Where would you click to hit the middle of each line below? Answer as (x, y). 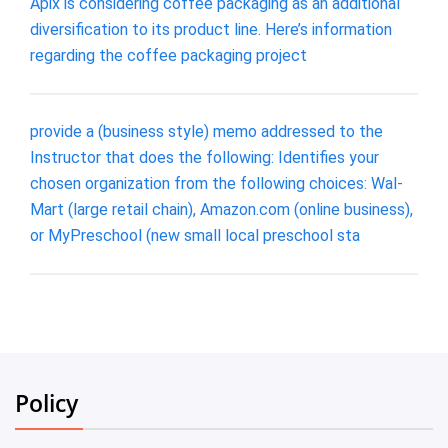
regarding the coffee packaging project (168, 56)
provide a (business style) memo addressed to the (206, 131)
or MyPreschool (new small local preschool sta (195, 235)
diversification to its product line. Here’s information (211, 30)
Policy (46, 402)
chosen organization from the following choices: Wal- (216, 183)
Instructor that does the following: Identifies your (204, 157)
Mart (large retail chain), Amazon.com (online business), (221, 209)
